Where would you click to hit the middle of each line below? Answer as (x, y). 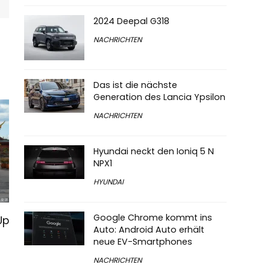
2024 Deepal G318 (131, 21)
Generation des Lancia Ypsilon (159, 97)
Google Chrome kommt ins (153, 218)
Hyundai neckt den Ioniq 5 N (154, 151)
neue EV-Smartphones (143, 242)
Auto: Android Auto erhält (149, 230)
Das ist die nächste (135, 85)
